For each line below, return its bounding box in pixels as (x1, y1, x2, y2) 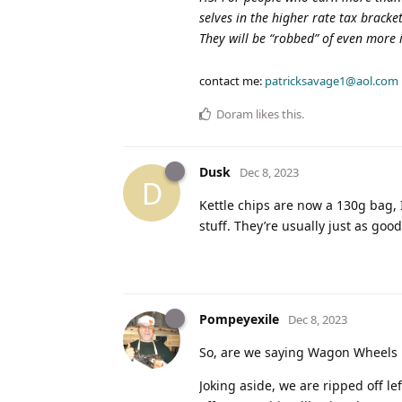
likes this (253, 106, 301, 123)
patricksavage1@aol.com (265, 73, 398, 90)
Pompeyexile (199, 310, 279, 328)
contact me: (199, 73, 265, 90)
